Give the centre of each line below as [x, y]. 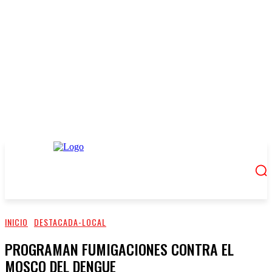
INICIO [16, 222]
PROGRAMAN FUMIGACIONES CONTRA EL [119, 249]
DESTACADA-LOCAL [70, 222]
